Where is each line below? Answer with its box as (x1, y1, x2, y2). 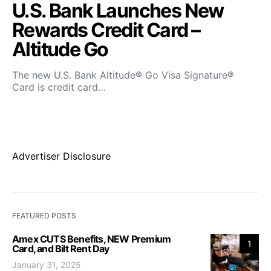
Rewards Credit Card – (12, 18, 200, 42)
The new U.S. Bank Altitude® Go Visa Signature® (12, 68, 234, 81)
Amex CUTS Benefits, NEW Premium (12, 232, 171, 245)
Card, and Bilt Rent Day (12, 242, 109, 255)
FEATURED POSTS (12, 211, 76, 220)
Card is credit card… (12, 80, 106, 93)
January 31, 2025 (12, 259, 81, 270)
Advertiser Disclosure (12, 149, 111, 162)
